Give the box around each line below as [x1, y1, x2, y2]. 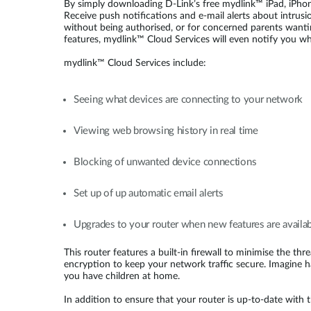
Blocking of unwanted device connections [74, 157, 257, 167]
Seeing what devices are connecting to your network [74, 94, 303, 105]
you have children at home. [64, 271, 180, 281]
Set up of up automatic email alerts [74, 188, 224, 199]
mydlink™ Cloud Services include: [64, 58, 206, 68]
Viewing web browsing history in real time [74, 126, 258, 136]
